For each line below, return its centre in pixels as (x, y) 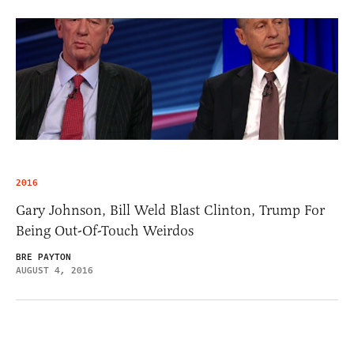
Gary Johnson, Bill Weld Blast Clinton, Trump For (170, 210)
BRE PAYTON (43, 257)
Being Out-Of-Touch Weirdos (105, 230)
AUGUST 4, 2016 (55, 270)
